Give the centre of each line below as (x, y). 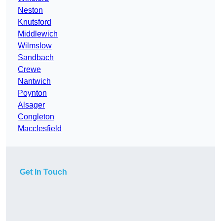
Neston (30, 10)
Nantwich (34, 81)
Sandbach (36, 58)
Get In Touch (43, 172)
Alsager (31, 105)
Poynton (32, 93)
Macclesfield (40, 129)
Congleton (36, 117)
